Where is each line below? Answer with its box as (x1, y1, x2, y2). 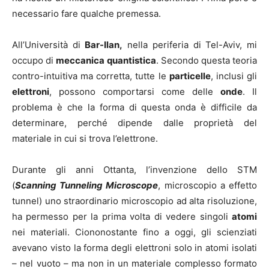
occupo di (12, 54, 56, 66)
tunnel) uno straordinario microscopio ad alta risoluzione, (12, 195, 257, 207)
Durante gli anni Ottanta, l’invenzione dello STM (12, 163, 257, 175)
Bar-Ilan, (85, 38, 123, 50)
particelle (169, 70, 211, 82)
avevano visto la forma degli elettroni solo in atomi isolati (12, 241, 257, 253)
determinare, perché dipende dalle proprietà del (12, 116, 257, 128)
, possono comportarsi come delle (49, 85, 220, 97)
